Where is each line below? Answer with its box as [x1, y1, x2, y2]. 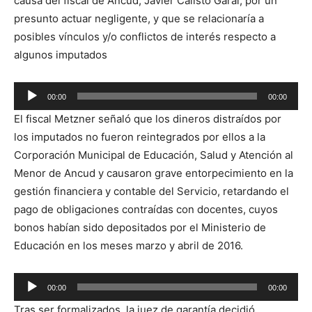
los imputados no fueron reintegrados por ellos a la [14, 130, 265, 143]
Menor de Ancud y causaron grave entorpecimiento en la [14, 166, 293, 180]
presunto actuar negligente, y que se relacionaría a [14, 11, 264, 25]
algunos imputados [14, 47, 107, 61]
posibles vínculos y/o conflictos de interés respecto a [14, 29, 276, 43]
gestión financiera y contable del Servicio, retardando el [14, 184, 289, 198]
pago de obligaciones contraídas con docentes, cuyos [14, 202, 278, 216]
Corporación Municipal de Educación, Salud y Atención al [14, 148, 293, 162]
